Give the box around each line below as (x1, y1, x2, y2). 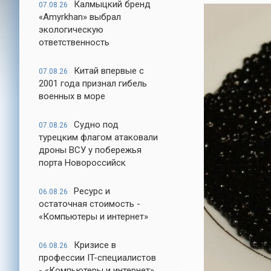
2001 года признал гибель (39, 78, 147, 89)
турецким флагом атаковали (39, 132, 158, 143)
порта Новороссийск (39, 157, 126, 168)
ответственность (39, 37, 109, 48)
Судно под (74, 119, 119, 130)
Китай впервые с (74, 65, 144, 76)
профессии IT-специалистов (39, 252, 156, 263)
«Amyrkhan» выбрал (39, 11, 121, 22)
